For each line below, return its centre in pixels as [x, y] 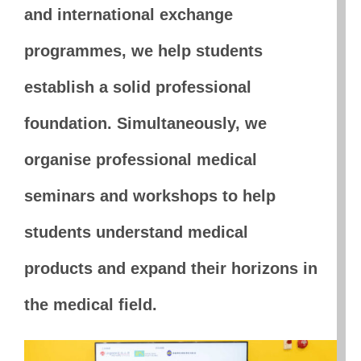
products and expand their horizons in [170, 269]
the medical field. [90, 305]
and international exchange [128, 15]
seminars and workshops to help [149, 196]
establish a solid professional [137, 87]
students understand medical [136, 232]
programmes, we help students [143, 51]
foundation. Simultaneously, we [145, 124]
